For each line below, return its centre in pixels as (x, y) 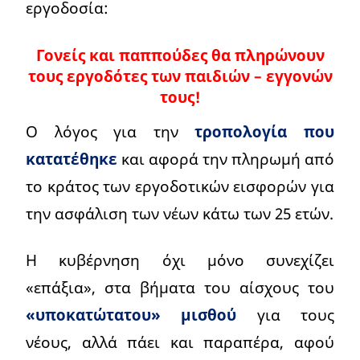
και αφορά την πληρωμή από (226, 158)
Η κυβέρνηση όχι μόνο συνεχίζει (180, 260)
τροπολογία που (265, 131)
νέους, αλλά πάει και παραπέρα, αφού (180, 342)
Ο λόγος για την (110, 131)
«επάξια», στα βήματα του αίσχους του (180, 287)
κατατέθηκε (72, 158)
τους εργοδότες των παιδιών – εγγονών (180, 76)
